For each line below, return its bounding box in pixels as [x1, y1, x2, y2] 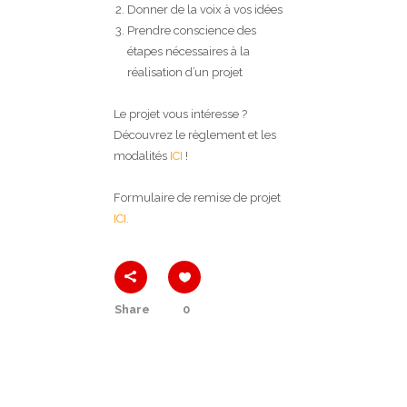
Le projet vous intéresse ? [114, 107, 247, 122]
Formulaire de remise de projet [114, 191, 281, 205]
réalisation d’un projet [127, 65, 243, 80]
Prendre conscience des [127, 24, 256, 38]
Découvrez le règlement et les [114, 128, 276, 143]
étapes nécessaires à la [127, 45, 250, 59]
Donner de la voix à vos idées [127, 3, 283, 17]
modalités [114, 149, 170, 164]
